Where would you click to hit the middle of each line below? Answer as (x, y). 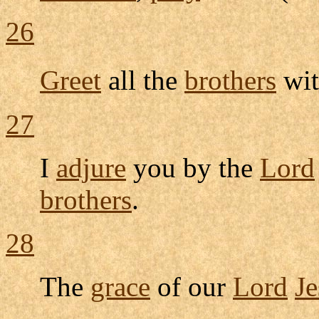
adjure (91, 167)
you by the (193, 167)
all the (143, 80)
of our (192, 286)
